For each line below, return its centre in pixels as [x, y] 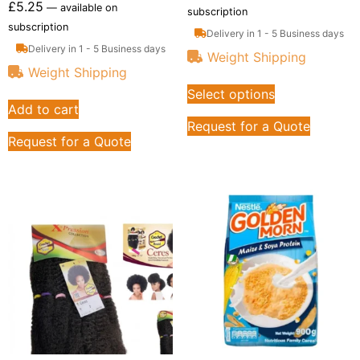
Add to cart [43, 109]
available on [87, 8]
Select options [231, 94]
